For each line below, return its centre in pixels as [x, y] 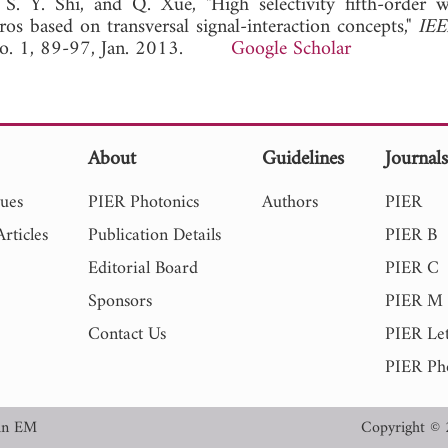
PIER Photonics [144, 202]
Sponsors [120, 301]
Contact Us [127, 334]
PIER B [411, 235]
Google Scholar [291, 49]
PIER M [414, 301]
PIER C [412, 268]
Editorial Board [143, 268]
